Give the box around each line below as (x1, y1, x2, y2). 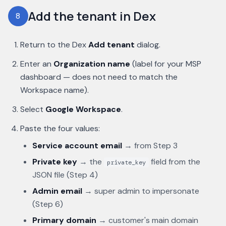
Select (20, 104, 45, 115)
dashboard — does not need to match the (20, 72, 178, 82)
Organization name (53, 59, 130, 69)
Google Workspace (45, 104, 121, 115)
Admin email (32, 186, 82, 196)
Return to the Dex (20, 39, 88, 50)
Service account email (32, 140, 122, 151)
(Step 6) (32, 199, 63, 209)
